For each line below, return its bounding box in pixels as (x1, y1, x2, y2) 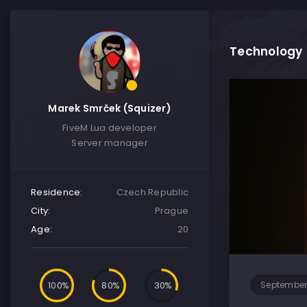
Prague (154, 204, 188, 217)
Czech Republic (116, 186, 188, 199)
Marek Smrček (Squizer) (48, 101, 171, 115)
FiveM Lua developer (62, 121, 157, 134)
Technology (230, 43, 303, 60)
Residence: (31, 186, 83, 199)
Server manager (71, 136, 148, 149)
